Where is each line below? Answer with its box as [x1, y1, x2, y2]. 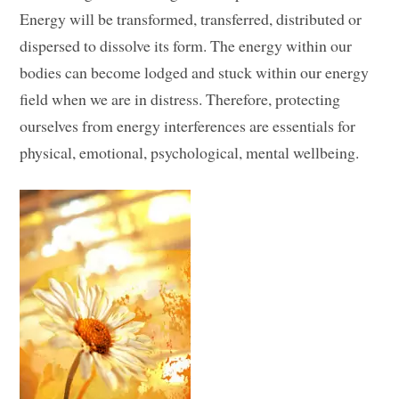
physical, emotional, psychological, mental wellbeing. [20, 142, 360, 164]
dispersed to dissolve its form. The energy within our [20, 35, 353, 57]
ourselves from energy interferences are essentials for [20, 115, 356, 137]
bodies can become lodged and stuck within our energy [20, 61, 370, 84]
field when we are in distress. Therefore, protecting [20, 88, 341, 110]
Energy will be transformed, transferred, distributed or [20, 8, 362, 30]
